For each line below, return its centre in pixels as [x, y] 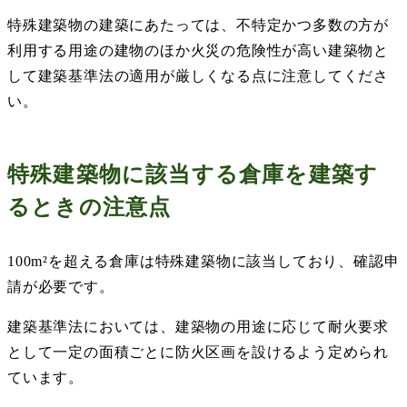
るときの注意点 [89, 207]
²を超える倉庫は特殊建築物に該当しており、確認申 [221, 261]
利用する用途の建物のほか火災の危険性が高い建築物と [198, 50]
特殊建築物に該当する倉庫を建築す [193, 174]
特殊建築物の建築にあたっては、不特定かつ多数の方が [198, 25]
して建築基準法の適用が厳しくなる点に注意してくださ [198, 75]
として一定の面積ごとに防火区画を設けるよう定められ [198, 352]
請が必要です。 [61, 286]
